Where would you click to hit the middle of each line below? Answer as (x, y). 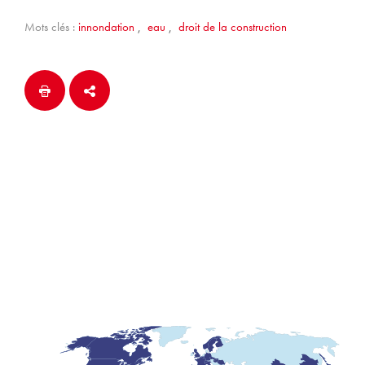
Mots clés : (50, 27)
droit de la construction (233, 27)
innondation (106, 27)
